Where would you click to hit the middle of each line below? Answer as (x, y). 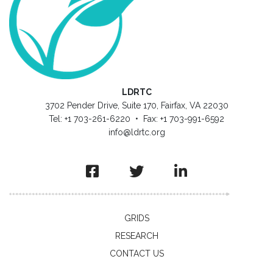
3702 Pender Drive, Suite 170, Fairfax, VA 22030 (136, 105)
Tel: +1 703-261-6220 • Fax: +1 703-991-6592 (136, 119)
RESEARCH (136, 236)
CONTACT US (136, 253)
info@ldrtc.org (136, 132)
